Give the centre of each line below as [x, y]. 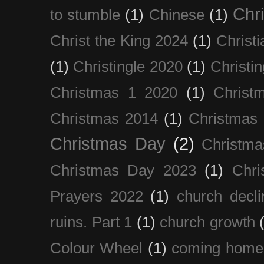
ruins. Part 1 [91, 222]
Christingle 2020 [128, 66]
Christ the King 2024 [119, 40]
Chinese [176, 14]
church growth [207, 222]
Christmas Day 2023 [123, 170]
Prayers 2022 [97, 196]
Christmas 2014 [104, 118]
